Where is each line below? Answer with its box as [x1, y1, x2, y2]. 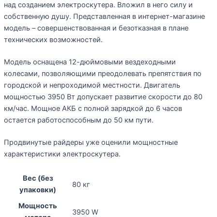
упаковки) [19, 186, 56, 195]
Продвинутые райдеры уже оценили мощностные [4, 138, 178, 147]
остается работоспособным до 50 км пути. [4, 115, 154, 124]
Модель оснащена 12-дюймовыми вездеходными [4, 57, 176, 66]
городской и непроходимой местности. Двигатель [4, 80, 180, 90]
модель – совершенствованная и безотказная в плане [4, 23, 188, 32]
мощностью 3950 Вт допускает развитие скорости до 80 [4, 92, 202, 101]
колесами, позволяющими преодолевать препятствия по [4, 69, 201, 78]
